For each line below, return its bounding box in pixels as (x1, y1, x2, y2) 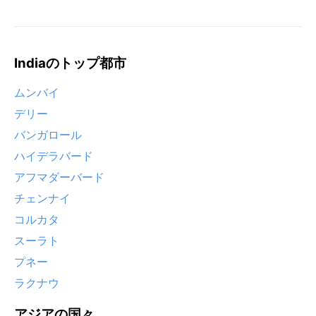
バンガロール (14, 128, 82, 142)
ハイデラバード (14, 149, 93, 164)
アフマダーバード (14, 170, 104, 185)
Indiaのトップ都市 (14, 54, 126, 71)
